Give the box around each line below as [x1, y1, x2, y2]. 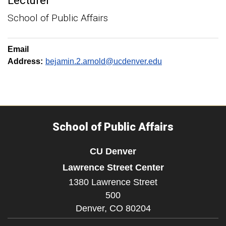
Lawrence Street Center [62, 162, 164, 173]
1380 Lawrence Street [69, 177, 157, 187]
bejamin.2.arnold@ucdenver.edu [45, 57, 162, 66]
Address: [8, 57, 43, 66]
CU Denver [90, 146, 136, 156]
